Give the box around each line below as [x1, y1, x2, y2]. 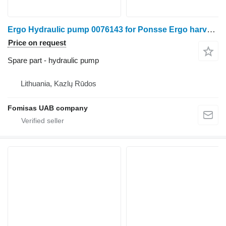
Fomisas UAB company [8, 104, 88, 112]
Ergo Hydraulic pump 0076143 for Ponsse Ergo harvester [207, 25, 215, 34]
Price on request [8, 38, 66, 47]
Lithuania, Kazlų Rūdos [21, 79, 96, 88]
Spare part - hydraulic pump [8, 56, 99, 65]
